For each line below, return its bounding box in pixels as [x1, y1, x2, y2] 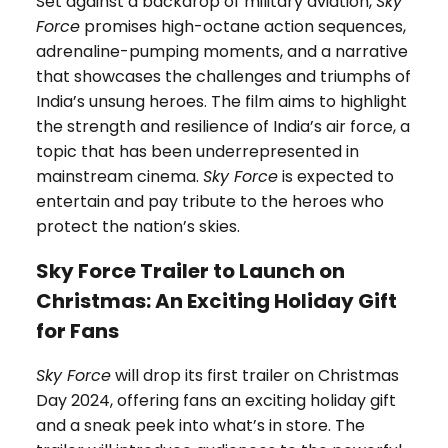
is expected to [277, 165, 394, 189]
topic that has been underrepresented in [35, 140, 359, 164]
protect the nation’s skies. [35, 215, 240, 239]
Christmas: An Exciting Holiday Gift [35, 286, 397, 315]
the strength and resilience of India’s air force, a [35, 115, 410, 139]
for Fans [35, 316, 119, 345]
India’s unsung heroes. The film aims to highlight [35, 90, 407, 114]
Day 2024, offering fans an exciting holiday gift [35, 388, 396, 412]
